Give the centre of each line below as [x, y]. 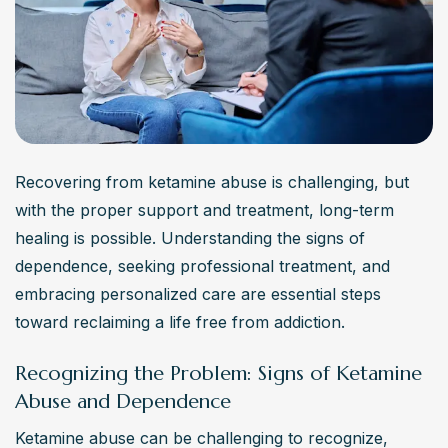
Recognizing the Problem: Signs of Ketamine [218, 374]
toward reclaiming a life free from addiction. [180, 322]
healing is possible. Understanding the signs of [190, 238]
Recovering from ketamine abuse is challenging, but [212, 182]
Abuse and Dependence [123, 402]
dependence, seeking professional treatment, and [202, 266]
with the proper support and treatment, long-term [204, 210]
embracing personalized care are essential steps [198, 294]
